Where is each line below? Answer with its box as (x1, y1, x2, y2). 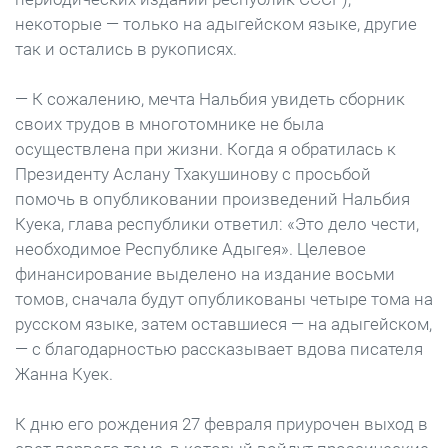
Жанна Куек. (15, 364, 113, 384)
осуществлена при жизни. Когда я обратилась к (15, 139, 396, 159)
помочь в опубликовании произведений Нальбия (15, 189, 410, 209)
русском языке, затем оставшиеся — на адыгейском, (15, 314, 432, 334)
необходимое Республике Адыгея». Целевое (15, 239, 366, 259)
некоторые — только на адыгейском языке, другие (15, 14, 417, 34)
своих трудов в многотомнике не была (15, 114, 324, 134)
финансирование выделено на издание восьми (15, 264, 395, 284)
